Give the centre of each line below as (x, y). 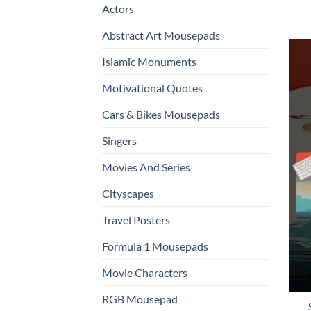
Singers (119, 140)
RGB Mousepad (140, 299)
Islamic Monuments (149, 61)
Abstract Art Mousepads (161, 35)
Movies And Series (146, 167)
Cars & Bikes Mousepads (161, 114)
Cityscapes (128, 193)
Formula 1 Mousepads (155, 246)
